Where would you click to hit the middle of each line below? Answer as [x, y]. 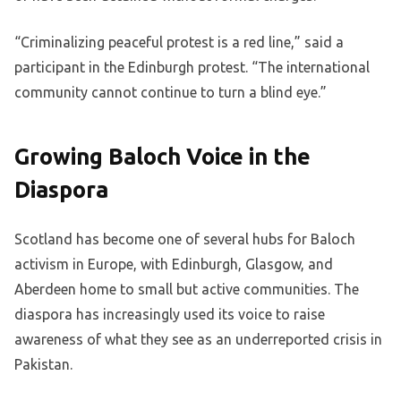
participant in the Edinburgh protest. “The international [192, 67]
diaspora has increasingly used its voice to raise [170, 314]
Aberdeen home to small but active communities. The [187, 289]
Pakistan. [43, 364]
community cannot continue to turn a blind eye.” [171, 92]
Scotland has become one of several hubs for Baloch [185, 239]
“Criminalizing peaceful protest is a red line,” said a [179, 42]
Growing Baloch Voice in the [162, 156]
